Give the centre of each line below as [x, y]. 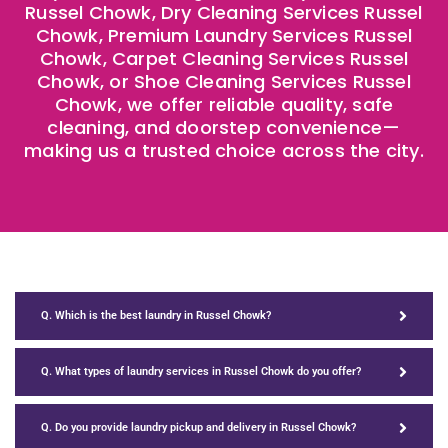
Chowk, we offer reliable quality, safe [224, 104]
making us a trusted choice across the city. [224, 150]
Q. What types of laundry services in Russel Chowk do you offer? [201, 372]
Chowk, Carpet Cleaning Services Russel [224, 58]
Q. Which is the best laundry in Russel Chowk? [156, 316]
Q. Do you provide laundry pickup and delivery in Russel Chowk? [198, 428]
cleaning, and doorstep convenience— [224, 127]
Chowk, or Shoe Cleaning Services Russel [224, 81]
